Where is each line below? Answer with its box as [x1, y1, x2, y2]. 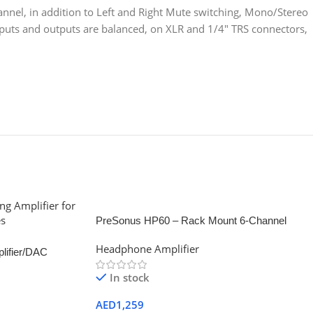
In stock [109, 270, 150, 284]
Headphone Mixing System [96, 229, 219, 241]
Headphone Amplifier [96, 242, 199, 256]
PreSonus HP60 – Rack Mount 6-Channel [96, 214, 286, 226]
